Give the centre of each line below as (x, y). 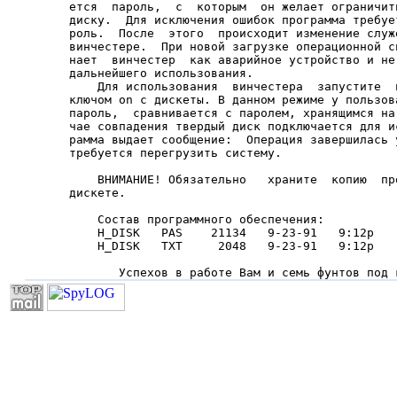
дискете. (97, 193)
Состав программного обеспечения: (197, 219)
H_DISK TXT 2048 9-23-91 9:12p (222, 246)
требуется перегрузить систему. (175, 153)
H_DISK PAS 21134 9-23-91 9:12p (222, 233)
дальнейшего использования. (161, 73)
